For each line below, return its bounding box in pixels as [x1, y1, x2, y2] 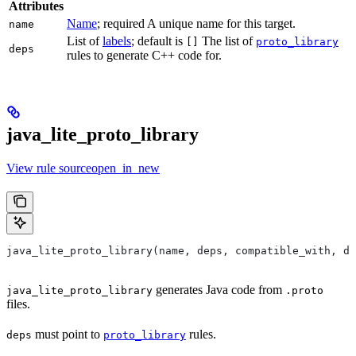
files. [6, 296, 30, 311]
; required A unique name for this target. [97, 16, 296, 30]
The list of [199, 33, 256, 48]
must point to [32, 327, 103, 341]
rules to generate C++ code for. [67, 48, 222, 62]
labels [103, 33, 131, 48]
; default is [131, 33, 186, 48]
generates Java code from [153, 282, 285, 296]
